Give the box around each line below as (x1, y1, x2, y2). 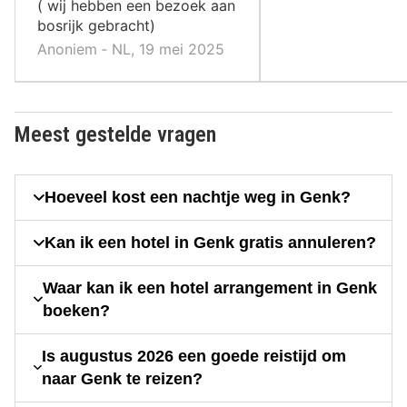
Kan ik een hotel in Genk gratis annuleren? (45, 233, 376, 252)
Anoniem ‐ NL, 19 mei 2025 (37, 39, 224, 58)
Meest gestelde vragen (15, 121, 216, 147)
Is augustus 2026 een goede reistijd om (41, 346, 346, 365)
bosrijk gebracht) (37, 15, 155, 35)
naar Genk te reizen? (41, 369, 203, 388)
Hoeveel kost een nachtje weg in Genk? (45, 187, 351, 206)
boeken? (42, 301, 110, 320)
